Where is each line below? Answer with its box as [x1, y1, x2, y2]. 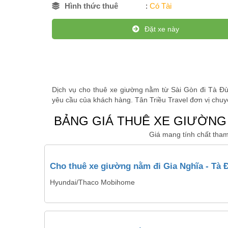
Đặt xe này [145, 25, 180, 33]
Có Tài [149, 2, 172, 10]
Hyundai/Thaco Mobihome [50, 178, 135, 186]
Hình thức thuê [65, 2, 118, 10]
